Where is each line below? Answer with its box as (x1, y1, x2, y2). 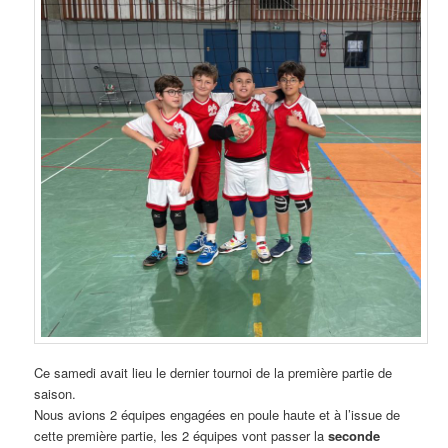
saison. (34, 384, 77, 404)
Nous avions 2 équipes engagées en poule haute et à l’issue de (34, 405, 401, 425)
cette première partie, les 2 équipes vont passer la (34, 426, 329, 446)
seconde (328, 426, 381, 446)
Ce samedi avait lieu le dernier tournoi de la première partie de (34, 363, 393, 383)
